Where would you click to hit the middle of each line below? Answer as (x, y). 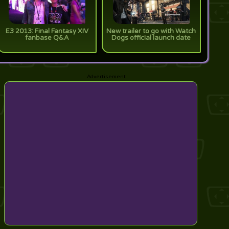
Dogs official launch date (151, 39)
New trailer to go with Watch (151, 31)
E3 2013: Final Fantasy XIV (47, 31)
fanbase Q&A (47, 39)
